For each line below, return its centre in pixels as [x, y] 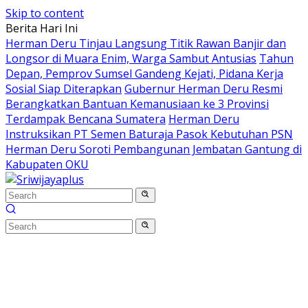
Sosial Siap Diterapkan [64, 89]
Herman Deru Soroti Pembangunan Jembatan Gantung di [154, 149]
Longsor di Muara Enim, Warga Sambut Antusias [131, 58]
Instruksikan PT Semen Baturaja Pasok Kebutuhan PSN [149, 134]
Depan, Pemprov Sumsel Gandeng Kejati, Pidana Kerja [144, 74]
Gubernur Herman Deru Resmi [203, 89]
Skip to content [45, 13]
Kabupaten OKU [47, 164]
